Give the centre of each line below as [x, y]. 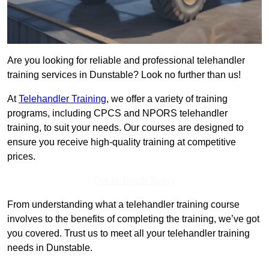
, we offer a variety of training [167, 99]
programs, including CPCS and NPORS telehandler [117, 113]
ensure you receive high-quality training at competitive [122, 142]
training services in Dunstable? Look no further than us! [124, 75]
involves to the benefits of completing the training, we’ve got [133, 219]
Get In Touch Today [134, 181]
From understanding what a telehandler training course [123, 205]
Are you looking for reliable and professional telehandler [126, 61]
